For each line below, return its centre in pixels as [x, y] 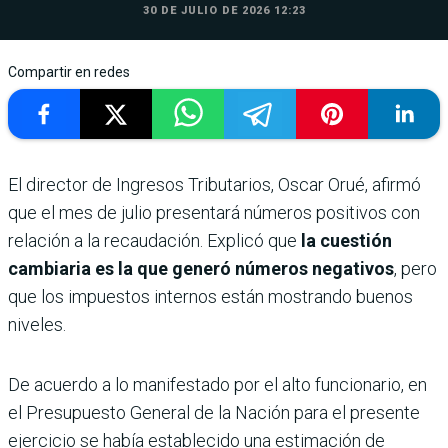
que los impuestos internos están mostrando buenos [210, 297]
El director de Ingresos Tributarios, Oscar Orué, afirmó [214, 185]
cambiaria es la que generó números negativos [201, 269]
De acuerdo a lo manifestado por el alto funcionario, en [217, 385]
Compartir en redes [69, 72]
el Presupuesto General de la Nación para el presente [214, 413]
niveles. [37, 325]
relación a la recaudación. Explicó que [154, 241]
